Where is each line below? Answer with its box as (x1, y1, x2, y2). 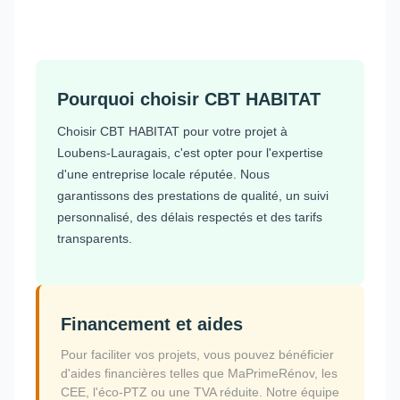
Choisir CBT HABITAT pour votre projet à (57, 123, 287, 138)
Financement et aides (61, 313, 243, 334)
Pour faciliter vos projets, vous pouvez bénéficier (61, 346, 334, 362)
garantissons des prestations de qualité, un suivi (57, 187, 329, 203)
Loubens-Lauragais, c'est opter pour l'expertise (57, 145, 323, 160)
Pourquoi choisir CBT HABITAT (57, 88, 321, 109)
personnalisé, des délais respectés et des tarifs (57, 209, 322, 224)
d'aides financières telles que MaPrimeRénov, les (61, 365, 337, 380)
